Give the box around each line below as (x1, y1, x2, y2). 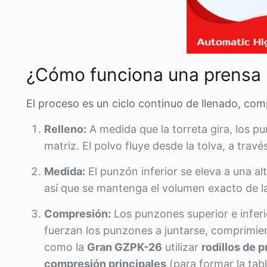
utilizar (162, 241, 201, 253)
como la (44, 241, 87, 253)
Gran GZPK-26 (87, 241, 162, 253)
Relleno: (44, 123, 86, 135)
